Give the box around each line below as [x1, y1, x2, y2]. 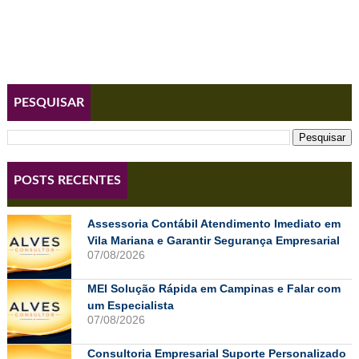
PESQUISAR [13, 96, 84, 109]
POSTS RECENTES [13, 174, 121, 187]
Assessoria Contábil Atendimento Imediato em [87, 217, 341, 230]
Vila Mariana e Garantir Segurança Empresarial [87, 234, 340, 247]
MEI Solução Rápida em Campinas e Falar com [87, 282, 341, 295]
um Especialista [87, 299, 174, 312]
